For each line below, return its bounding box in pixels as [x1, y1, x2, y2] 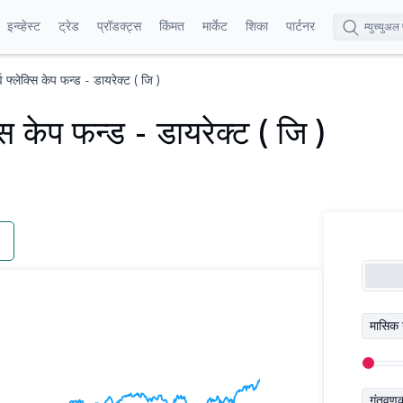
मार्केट [202, 17, 228, 34]
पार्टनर [286, 17, 315, 34]
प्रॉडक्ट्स [97, 17, 141, 34]
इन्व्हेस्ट [7, 17, 40, 34]
